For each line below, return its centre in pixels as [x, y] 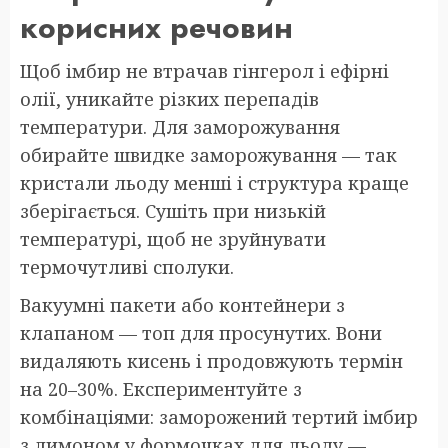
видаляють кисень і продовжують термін [211, 361]
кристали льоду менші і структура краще [214, 183]
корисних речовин [156, 28]
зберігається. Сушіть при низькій [173, 211]
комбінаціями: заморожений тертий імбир [219, 417]
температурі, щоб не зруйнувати [173, 239]
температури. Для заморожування [180, 127]
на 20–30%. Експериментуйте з [161, 389]
